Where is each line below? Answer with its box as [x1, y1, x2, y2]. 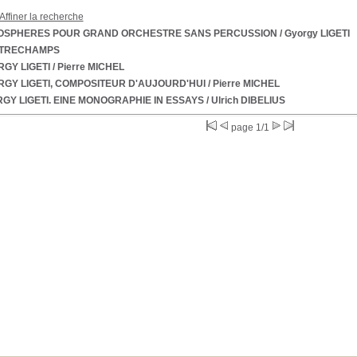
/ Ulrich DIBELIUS [203, 95, 285, 106]
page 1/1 [229, 122, 272, 133]
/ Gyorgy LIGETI [277, 28, 350, 39]
